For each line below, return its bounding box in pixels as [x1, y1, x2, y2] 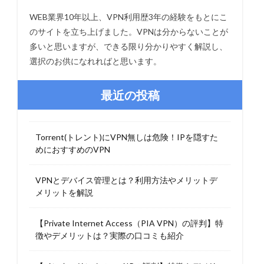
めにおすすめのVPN [35, 144, 110, 154]
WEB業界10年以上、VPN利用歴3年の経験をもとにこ [29, 12, 227, 22]
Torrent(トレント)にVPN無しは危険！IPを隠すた [35, 132, 218, 142]
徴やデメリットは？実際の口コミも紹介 [35, 230, 184, 240]
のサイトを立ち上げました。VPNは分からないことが [29, 27, 228, 37]
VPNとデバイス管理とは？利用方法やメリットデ [35, 175, 217, 185]
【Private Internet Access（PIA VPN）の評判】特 [35, 218, 223, 228]
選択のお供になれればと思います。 [29, 56, 161, 66]
